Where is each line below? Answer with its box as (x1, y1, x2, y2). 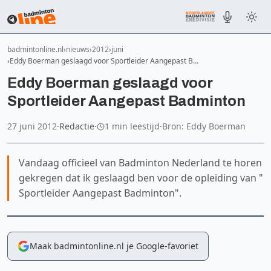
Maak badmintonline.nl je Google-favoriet (30, 240, 198, 252)
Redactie (59, 120, 94, 132)
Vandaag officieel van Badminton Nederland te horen (19, 156, 262, 169)
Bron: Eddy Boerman (162, 120, 246, 132)
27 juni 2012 (7, 120, 57, 132)
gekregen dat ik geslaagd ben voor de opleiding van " (19, 171, 263, 184)
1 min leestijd (105, 120, 160, 132)
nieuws (66, 44, 90, 54)
